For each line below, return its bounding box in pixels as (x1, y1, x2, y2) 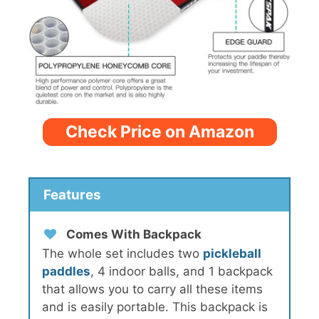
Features (43, 187, 101, 204)
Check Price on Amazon (65, 121, 254, 142)
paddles (42, 264, 90, 279)
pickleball (203, 246, 261, 261)
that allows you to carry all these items (42, 282, 263, 297)
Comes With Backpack (66, 227, 202, 242)
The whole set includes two (42, 246, 203, 261)
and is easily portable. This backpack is (42, 300, 268, 315)
